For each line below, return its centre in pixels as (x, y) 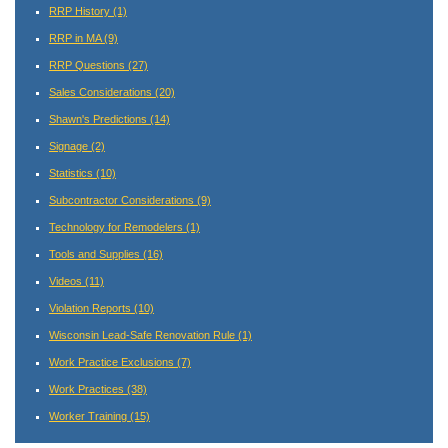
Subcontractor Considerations (123, 199)
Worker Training (89, 415)
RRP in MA (76, 37)
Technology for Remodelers (117, 226)
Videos (67, 280)
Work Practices (88, 388)
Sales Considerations (102, 91)
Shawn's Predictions (99, 118)
